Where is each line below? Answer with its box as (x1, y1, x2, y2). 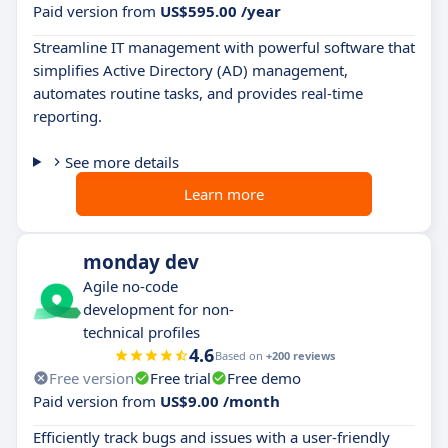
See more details (64, 151, 179, 172)
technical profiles (83, 321, 200, 342)
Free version (49, 367, 134, 388)
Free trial (150, 367, 211, 388)
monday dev (83, 248, 199, 275)
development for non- (83, 298, 234, 319)
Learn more (184, 183, 264, 204)
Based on (214, 347, 266, 363)
